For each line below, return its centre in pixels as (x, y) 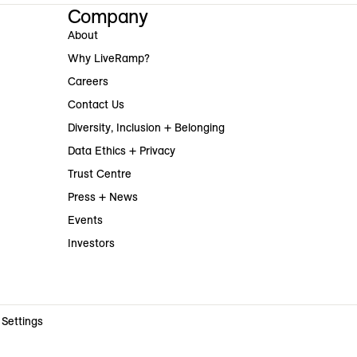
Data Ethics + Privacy (121, 151)
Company (108, 16)
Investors (91, 243)
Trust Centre (99, 174)
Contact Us (96, 105)
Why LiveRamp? (108, 59)
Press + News (102, 197)
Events (85, 220)
